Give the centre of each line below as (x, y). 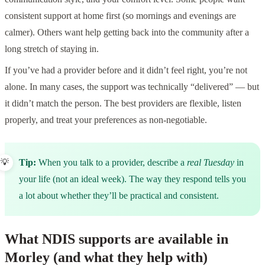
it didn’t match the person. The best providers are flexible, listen (123, 103)
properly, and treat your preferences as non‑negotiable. (106, 119)
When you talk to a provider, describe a (112, 162)
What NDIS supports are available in (117, 239)
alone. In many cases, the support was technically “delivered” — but (132, 86)
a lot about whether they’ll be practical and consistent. (119, 195)
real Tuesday (211, 162)
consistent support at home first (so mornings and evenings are (120, 15)
